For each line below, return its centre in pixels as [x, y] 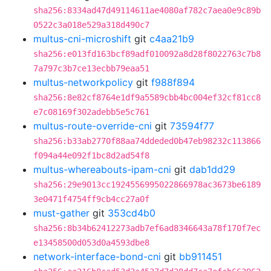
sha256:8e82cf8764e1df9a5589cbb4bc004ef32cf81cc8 [147, 97]
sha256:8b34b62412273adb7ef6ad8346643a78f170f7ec [147, 228]
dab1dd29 [212, 169]
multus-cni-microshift [82, 39]
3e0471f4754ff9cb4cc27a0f [91, 199]
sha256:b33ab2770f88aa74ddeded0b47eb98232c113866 [147, 141]
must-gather [61, 213]
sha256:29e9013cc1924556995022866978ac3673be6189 [147, 184]
